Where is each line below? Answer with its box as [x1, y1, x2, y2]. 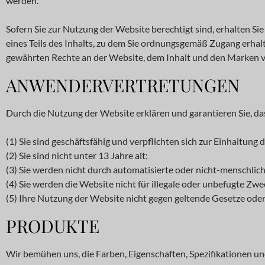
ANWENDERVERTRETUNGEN [6, 73, 240, 97]
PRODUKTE [6, 214, 99, 238]
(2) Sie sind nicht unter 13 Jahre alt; [6, 150, 148, 161]
